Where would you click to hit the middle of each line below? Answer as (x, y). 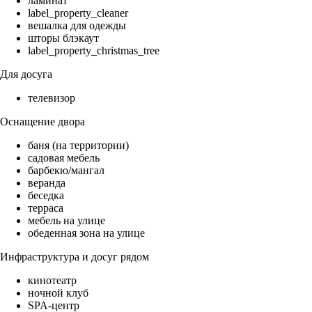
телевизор (52, 98)
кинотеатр (52, 281)
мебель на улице (67, 221)
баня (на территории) (78, 146)
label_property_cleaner (78, 13)
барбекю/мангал (66, 171)
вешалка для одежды (77, 26)
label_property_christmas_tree (94, 51)
